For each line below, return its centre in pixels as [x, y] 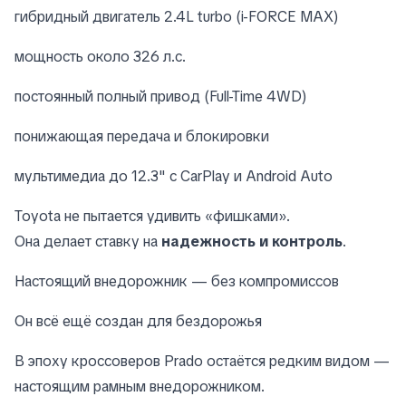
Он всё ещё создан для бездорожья [138, 321]
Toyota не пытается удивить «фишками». [152, 216]
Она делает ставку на [88, 241]
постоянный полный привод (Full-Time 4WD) [161, 96]
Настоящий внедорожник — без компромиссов [177, 281]
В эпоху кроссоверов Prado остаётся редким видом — [202, 361]
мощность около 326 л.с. [100, 56]
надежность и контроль [252, 241]
